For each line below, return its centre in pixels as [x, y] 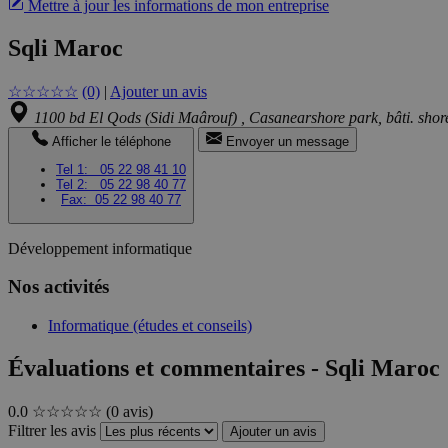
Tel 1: [76, 170]
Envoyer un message [287, 142]
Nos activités [58, 287]
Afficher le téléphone [111, 142]
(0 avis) [129, 411]
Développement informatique [100, 248]
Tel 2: [76, 185]
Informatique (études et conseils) [150, 326]
